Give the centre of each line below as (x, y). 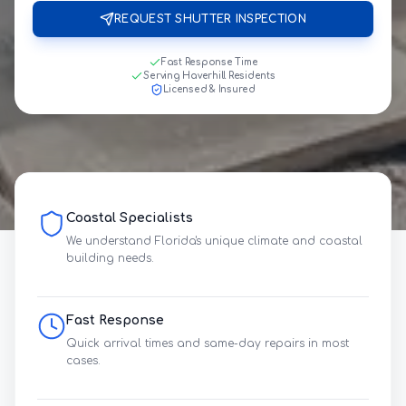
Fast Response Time (209, 62)
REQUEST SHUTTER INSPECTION (210, 19)
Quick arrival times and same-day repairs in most (208, 343)
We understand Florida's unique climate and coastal (214, 241)
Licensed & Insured (209, 89)
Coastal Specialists (130, 218)
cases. (83, 361)
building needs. (110, 258)
